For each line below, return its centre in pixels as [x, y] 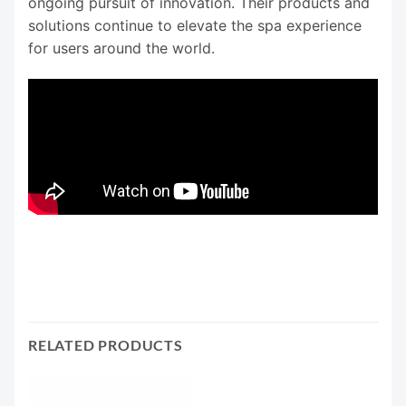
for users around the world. [121, 48]
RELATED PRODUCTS [106, 344]
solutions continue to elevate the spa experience [195, 26]
